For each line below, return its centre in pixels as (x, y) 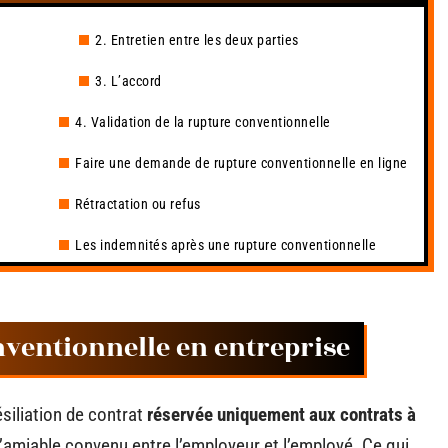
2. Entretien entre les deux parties (197, 40)
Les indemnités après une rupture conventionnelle (225, 245)
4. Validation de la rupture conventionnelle (203, 122)
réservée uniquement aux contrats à (281, 414)
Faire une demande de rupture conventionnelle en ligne (241, 163)
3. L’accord (128, 81)
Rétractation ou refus (138, 204)
